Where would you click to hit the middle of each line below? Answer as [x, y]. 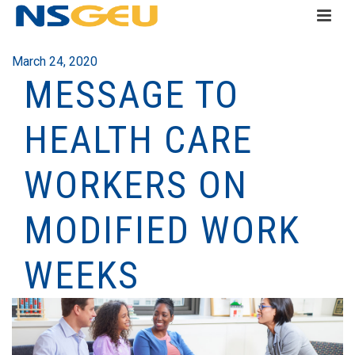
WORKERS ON [136, 185]
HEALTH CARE [138, 140]
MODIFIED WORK [162, 230]
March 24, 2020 [55, 61]
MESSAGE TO [132, 95]
